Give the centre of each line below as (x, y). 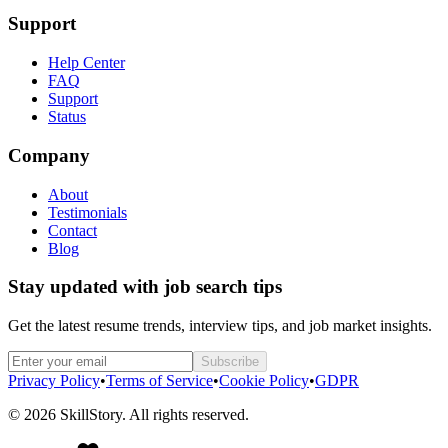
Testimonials (87, 212)
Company (49, 155)
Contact (72, 230)
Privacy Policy (54, 380)
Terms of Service (159, 380)
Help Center (86, 63)
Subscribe (230, 361)
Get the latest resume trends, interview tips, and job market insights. (220, 325)
